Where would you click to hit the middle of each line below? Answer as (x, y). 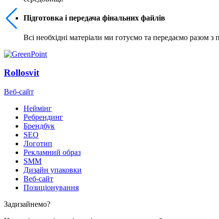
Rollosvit (22, 73)
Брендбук (39, 126)
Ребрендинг (43, 117)
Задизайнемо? (27, 204)
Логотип (38, 144)
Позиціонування (51, 188)
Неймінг (38, 109)
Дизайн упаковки (53, 170)
